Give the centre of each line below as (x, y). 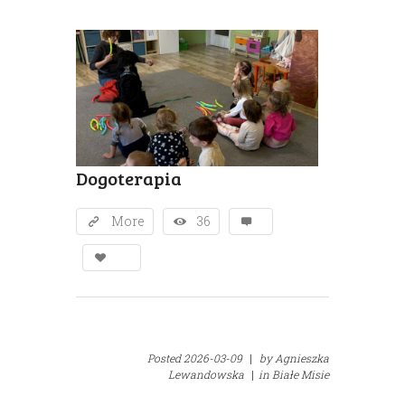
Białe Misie (301, 375)
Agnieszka (302, 358)
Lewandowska (206, 375)
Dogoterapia (129, 179)
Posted (165, 358)
